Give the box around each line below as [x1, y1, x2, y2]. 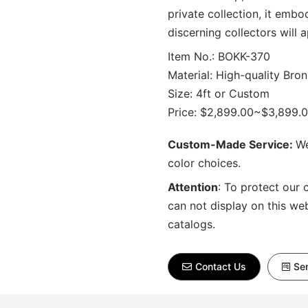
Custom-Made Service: [168, 137, 296, 151]
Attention [168, 180, 218, 194]
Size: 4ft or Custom [168, 87, 269, 100]
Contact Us [195, 261, 246, 272]
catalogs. [168, 217, 215, 231]
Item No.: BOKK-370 [168, 49, 270, 63]
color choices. [168, 156, 241, 170]
